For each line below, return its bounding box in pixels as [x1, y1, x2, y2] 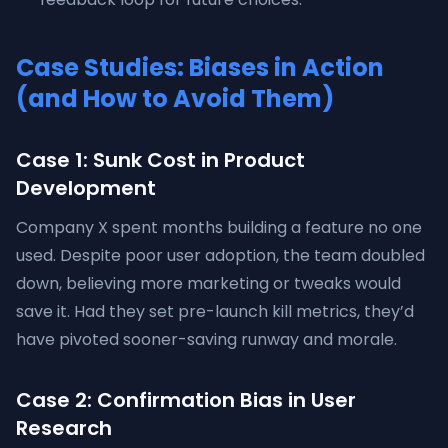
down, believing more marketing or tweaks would [16, 272, 401, 295]
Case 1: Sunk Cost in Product [16, 146, 305, 174]
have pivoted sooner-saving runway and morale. [16, 328, 397, 351]
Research [16, 414, 112, 442]
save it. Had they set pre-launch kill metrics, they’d [16, 300, 414, 323]
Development [16, 174, 156, 202]
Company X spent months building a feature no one [16, 216, 422, 239]
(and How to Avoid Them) [16, 82, 334, 115]
